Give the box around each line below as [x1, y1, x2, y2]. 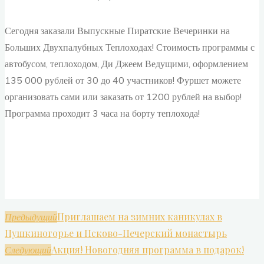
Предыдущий [5, 211, 57, 223]
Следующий [5, 244, 51, 256]
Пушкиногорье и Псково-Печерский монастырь [5, 227, 227, 240]
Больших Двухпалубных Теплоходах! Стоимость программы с [5, 41, 255, 54]
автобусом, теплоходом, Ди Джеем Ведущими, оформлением [5, 58, 248, 70]
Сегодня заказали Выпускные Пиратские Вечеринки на [5, 25, 230, 37]
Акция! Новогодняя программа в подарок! [51, 243, 244, 256]
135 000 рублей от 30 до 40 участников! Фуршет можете [5, 74, 241, 87]
